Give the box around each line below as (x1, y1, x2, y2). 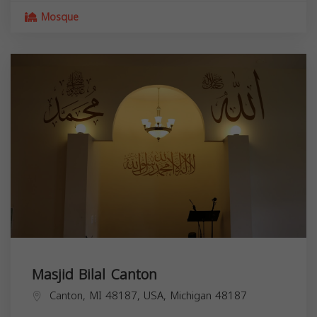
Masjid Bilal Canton (32, 260, 157, 288)
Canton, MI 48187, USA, (50, 285, 170, 306)
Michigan (170, 285, 212, 306)
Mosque (38, 7, 79, 27)
